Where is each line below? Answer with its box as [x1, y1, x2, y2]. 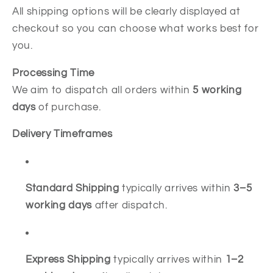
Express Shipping [26, 254, 111, 265]
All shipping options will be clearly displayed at [12, 6, 241, 17]
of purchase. [35, 101, 101, 112]
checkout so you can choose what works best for [12, 23, 259, 34]
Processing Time [12, 67, 94, 78]
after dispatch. [91, 200, 168, 211]
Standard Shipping [26, 183, 119, 194]
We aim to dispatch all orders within [12, 84, 193, 95]
